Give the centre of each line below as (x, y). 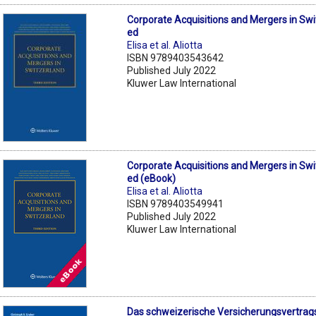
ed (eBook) (152, 178)
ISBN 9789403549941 (176, 203)
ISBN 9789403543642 (176, 57)
